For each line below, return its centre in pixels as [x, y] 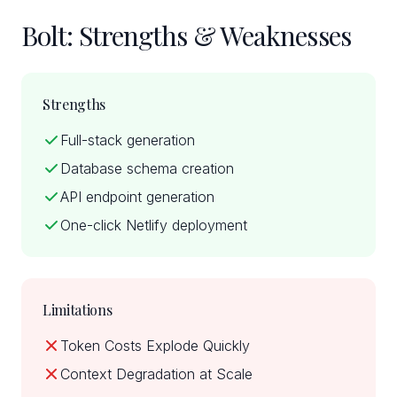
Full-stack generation [128, 140]
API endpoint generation [137, 197]
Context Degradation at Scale [156, 374]
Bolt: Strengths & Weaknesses [186, 35]
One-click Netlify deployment [154, 225]
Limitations [78, 310]
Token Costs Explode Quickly [155, 346]
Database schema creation [147, 168]
